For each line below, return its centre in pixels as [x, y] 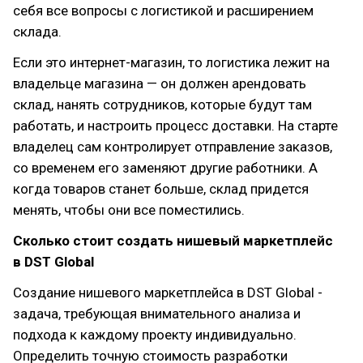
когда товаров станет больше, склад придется [161, 189]
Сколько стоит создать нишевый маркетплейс [173, 241]
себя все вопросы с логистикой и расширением [163, 11]
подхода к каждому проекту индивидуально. [155, 335]
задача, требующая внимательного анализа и [157, 314]
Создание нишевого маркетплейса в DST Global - [168, 293]
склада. [37, 32]
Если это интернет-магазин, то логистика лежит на [171, 62]
